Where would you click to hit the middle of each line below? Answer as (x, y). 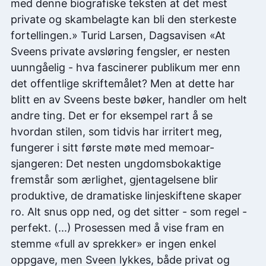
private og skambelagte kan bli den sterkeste (123, 20)
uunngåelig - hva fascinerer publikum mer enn (126, 68)
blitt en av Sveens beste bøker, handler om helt (129, 100)
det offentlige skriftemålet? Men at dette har (123, 84)
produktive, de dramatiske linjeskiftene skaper (126, 196)
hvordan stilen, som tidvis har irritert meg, (116, 132)
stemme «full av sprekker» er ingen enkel (113, 244)
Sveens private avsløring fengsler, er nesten (121, 52)
